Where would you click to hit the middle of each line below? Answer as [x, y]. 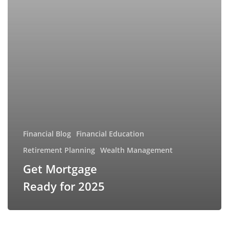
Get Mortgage [60, 169]
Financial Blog [47, 134]
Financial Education [110, 134]
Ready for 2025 [64, 186]
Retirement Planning [59, 150]
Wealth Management [136, 150]
